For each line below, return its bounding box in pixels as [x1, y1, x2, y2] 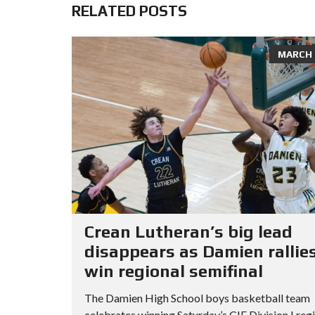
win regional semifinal [84, 262, 263, 281]
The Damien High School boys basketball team [84, 291, 310, 305]
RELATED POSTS [72, 2, 187, 20]
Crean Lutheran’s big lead [84, 222, 292, 242]
